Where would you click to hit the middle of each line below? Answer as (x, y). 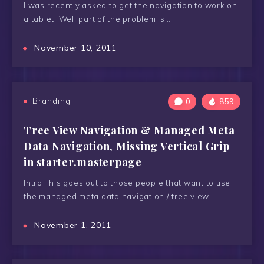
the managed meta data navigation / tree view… (119, 196)
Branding (52, 101)
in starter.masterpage (83, 162)
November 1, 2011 (73, 225)
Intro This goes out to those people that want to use (127, 183)
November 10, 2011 (75, 48)
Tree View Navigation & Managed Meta (129, 130)
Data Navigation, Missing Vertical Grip (127, 146)
